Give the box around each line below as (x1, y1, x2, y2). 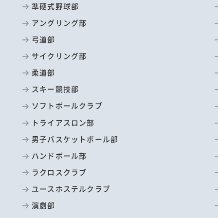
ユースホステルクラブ (32, 183, 110, 194)
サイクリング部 (32, 51, 87, 61)
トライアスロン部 (32, 117, 95, 127)
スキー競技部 (32, 84, 79, 94)
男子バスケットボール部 (32, 133, 119, 144)
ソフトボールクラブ (32, 100, 103, 111)
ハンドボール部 (32, 150, 87, 161)
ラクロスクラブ (32, 166, 87, 177)
